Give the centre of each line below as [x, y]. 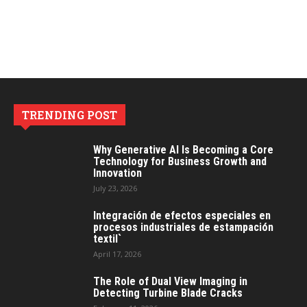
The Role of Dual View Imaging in [170, 281]
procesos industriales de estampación [183, 227]
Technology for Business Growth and [180, 161]
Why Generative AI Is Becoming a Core [183, 150]
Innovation [118, 173]
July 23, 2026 [115, 188]
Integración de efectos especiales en [182, 216]
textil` [107, 239]
